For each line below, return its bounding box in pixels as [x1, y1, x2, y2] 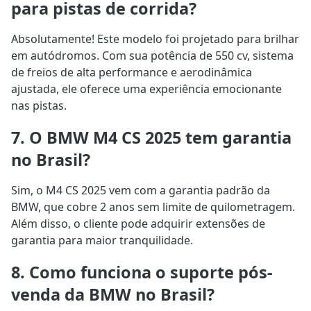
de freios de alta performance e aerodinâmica [11, 64, 252, 80]
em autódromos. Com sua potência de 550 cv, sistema [11, 47, 294, 63]
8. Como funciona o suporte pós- [11, 261, 273, 284]
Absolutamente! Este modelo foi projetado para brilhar [11, 31, 299, 47]
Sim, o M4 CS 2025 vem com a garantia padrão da [11, 182, 270, 198]
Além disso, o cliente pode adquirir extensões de [11, 215, 265, 231]
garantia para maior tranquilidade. [11, 232, 193, 248]
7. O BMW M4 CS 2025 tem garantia [11, 126, 292, 149]
